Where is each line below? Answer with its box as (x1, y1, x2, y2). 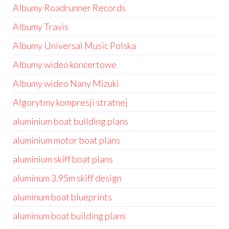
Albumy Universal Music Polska (13, 40, 136, 51)
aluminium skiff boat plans (13, 153, 113, 165)
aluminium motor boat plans (13, 134, 120, 146)
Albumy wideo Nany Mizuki (13, 78, 119, 89)
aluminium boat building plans (13, 116, 128, 127)
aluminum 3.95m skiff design (13, 172, 122, 184)
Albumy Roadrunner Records (13, 2, 126, 13)
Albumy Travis (13, 21, 68, 32)
